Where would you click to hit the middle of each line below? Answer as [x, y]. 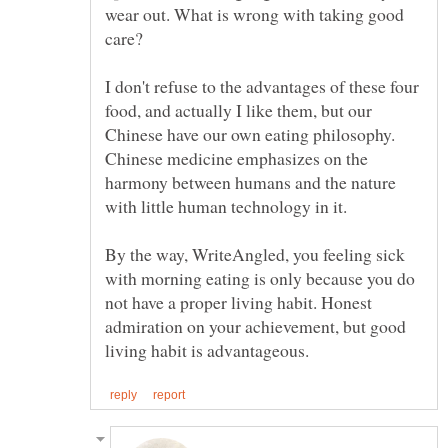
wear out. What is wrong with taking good [254, 14]
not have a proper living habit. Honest [238, 302]
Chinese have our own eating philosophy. [250, 134]
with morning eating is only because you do [260, 278]
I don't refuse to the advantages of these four [262, 86]
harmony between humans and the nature [250, 182]
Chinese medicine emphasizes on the [236, 158]
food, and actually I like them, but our [238, 110]
